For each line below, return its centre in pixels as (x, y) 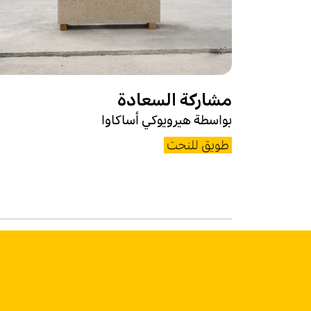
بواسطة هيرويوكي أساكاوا (167, 120)
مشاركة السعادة (175, 100)
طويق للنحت (198, 145)
